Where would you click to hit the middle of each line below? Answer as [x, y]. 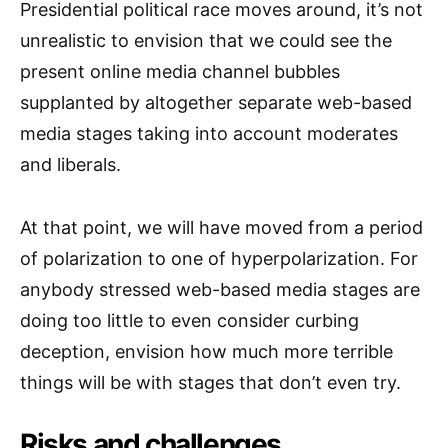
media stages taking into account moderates [209, 133]
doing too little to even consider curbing [189, 320]
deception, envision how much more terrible [206, 351]
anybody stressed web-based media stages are [220, 289]
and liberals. [70, 164]
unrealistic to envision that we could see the [206, 40]
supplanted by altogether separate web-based [216, 102]
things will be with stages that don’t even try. [210, 382]
